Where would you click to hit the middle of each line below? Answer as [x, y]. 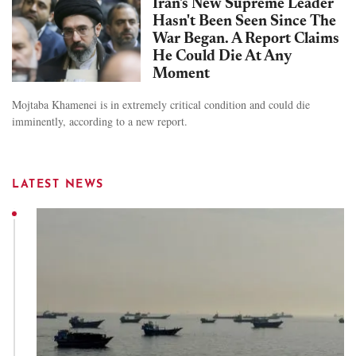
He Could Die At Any [222, 56]
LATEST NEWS [58, 184]
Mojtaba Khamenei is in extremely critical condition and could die [161, 104]
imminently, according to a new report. [100, 121]
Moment [181, 74]
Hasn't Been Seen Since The [244, 21]
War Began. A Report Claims [246, 39]
